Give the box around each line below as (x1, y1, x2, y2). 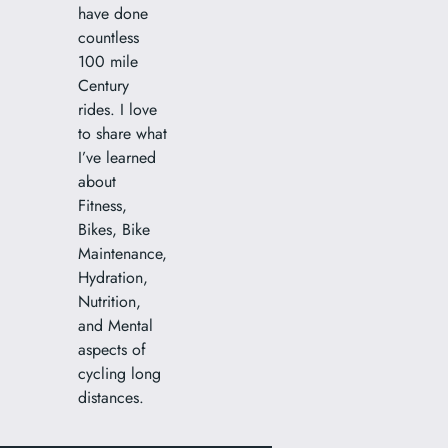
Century (78, 73, 130, 97)
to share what (78, 121, 168, 145)
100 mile (78, 49, 139, 73)
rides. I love (78, 97, 158, 121)
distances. (78, 385, 145, 409)
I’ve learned (78, 145, 157, 169)
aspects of (78, 337, 147, 361)
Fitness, (78, 193, 128, 217)
